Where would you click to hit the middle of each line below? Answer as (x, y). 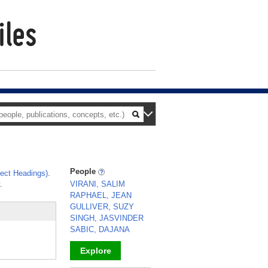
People (84, 171)
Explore (95, 251)
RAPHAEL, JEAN (101, 195)
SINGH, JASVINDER (107, 218)
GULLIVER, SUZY (102, 207)
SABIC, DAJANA (100, 229)
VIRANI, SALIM (98, 184)
